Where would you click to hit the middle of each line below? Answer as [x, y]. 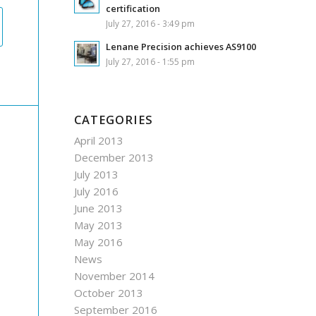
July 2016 [97, 191]
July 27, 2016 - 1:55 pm [151, 61]
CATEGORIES [114, 120]
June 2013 [99, 208]
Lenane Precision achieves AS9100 [181, 47]
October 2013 [109, 293]
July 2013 [97, 174]
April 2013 [99, 140]
